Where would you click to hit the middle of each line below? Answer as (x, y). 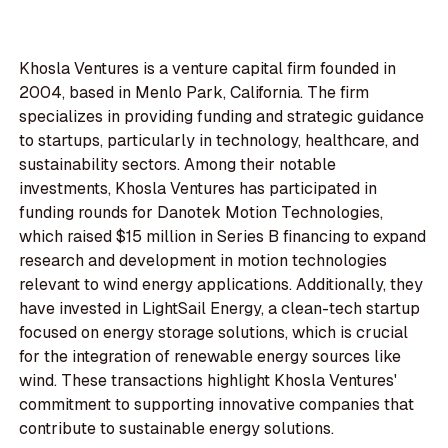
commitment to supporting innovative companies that (217, 405)
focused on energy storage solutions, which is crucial (214, 333)
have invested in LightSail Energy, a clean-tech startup (220, 309)
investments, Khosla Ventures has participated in (198, 189)
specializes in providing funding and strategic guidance (222, 117)
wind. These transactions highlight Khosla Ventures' (208, 381)
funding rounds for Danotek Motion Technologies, (201, 213)
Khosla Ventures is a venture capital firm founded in (208, 69)
